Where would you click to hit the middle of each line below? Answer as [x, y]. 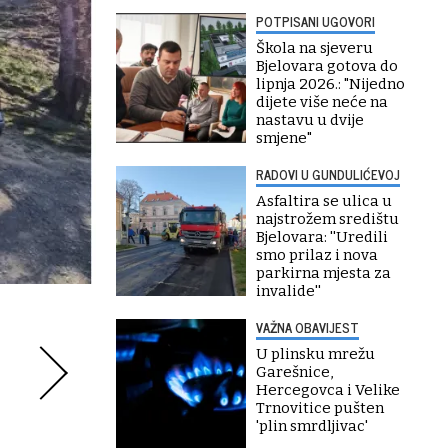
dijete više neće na [322, 102]
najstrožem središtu [327, 219]
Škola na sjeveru [314, 48]
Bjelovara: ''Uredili [322, 237]
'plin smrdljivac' [312, 426]
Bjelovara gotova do [327, 66]
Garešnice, [294, 372]
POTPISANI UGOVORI [315, 21]
